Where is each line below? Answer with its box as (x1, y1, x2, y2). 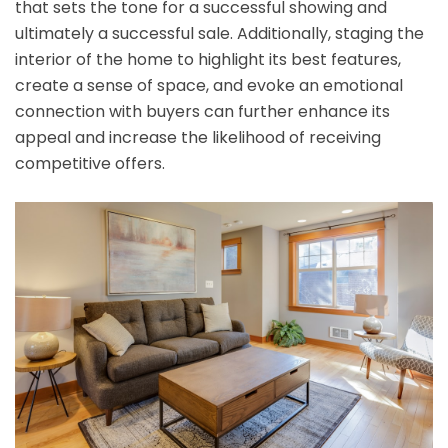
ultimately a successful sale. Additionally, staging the (15, 21, 424, 45)
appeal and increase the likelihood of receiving (15, 125, 381, 149)
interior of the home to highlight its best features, (15, 47, 401, 71)
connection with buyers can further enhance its (15, 99, 390, 123)
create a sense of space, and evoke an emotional (15, 73, 403, 97)
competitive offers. (15, 151, 165, 175)
